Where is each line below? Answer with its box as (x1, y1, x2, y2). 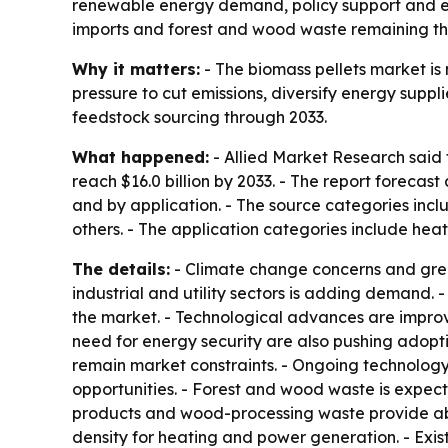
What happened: (72, 147, 209, 168)
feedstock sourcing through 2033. (72, 107, 327, 128)
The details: (72, 259, 170, 280)
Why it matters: (72, 59, 200, 80)
